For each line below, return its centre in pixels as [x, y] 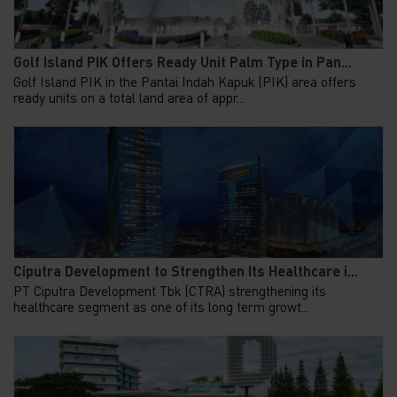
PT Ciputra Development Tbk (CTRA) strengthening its [170, 291]
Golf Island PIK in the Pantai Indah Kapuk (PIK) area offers [185, 82]
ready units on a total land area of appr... [129, 98]
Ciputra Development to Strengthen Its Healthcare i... [186, 270]
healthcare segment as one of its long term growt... [161, 307]
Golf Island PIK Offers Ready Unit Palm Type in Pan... [183, 61]
